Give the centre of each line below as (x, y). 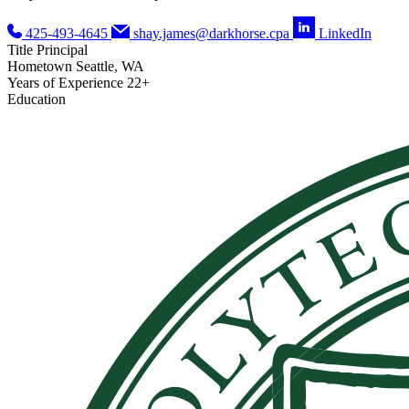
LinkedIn (345, 34)
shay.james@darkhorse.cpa (211, 34)
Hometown (42, 67)
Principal (62, 50)
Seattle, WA (110, 67)
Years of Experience (67, 83)
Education (37, 100)
